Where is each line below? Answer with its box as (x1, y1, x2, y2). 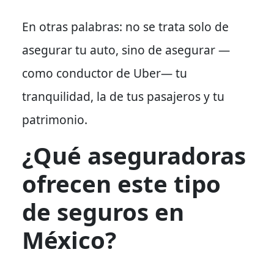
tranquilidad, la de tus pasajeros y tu (22, 87, 224, 105)
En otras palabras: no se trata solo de (22, 18, 229, 35)
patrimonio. (22, 111, 87, 128)
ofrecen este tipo (22, 167, 221, 199)
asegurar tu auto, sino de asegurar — (22, 41, 230, 58)
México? (22, 223, 116, 256)
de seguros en (22, 195, 184, 228)
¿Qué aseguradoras (22, 139, 246, 171)
